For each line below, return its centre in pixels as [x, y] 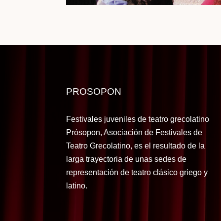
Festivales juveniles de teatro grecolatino [138, 119]
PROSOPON [94, 91]
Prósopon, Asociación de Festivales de [134, 133]
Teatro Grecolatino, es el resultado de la [136, 146]
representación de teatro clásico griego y [137, 173]
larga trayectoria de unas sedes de [127, 159]
